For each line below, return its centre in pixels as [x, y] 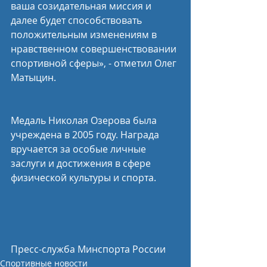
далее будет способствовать [77, 21]
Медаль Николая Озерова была [85, 121]
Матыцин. [33, 78]
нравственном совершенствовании [95, 49]
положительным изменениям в [85, 35]
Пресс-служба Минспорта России [88, 249]
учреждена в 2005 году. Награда [86, 135]
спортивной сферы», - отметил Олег [95, 63]
